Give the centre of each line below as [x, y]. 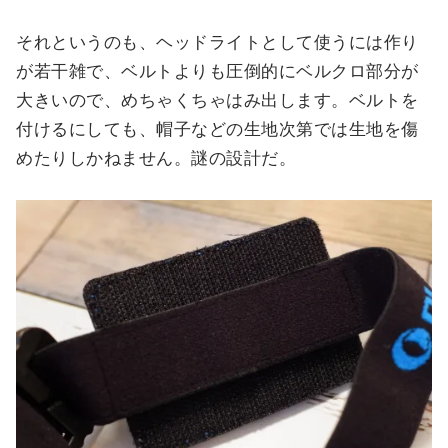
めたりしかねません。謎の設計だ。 [156, 159]
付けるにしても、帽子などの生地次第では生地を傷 [217, 130]
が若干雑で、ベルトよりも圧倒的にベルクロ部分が [217, 72]
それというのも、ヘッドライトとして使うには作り [217, 43]
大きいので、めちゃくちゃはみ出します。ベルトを [217, 101]
